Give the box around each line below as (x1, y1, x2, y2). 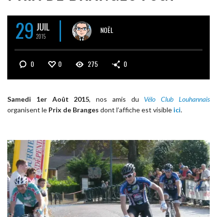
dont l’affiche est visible (99, 105, 173, 114)
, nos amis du (89, 94, 144, 103)
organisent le (7, 105, 48, 114)
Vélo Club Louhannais (144, 94, 210, 103)
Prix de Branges (48, 105, 99, 114)
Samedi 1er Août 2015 (7, 94, 90, 103)
